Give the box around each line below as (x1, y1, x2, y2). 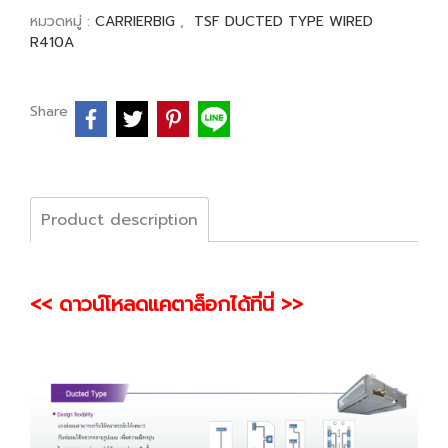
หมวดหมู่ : (30, 11, 95, 32)
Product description (41, 207, 198, 232)
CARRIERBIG (95, 11, 180, 32)
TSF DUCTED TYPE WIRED (194, 11, 373, 32)
